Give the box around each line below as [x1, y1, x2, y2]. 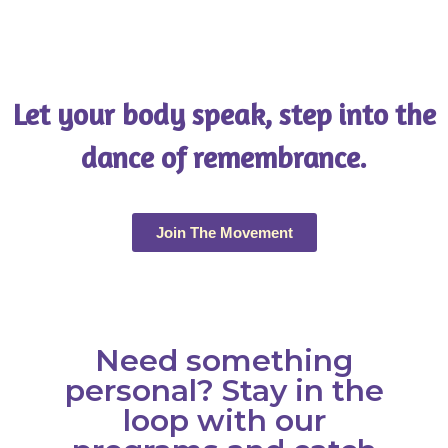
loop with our [122, 402, 326, 440]
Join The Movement [155, 224, 293, 242]
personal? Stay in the [64, 372, 384, 410]
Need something [95, 342, 353, 380]
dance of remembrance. [81, 139, 367, 175]
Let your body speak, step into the [12, 96, 436, 132]
